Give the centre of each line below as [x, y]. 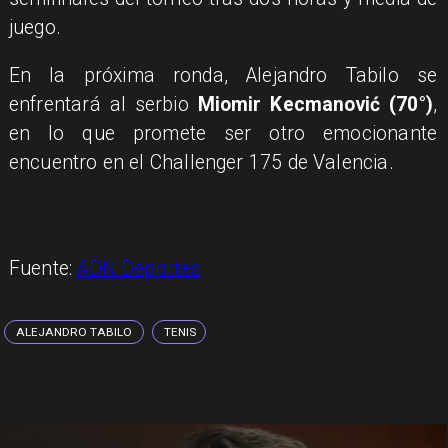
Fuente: [43, 269]
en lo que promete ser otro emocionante [223, 133]
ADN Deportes [139, 269]
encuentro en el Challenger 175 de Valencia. [201, 162]
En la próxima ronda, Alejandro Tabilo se [223, 75]
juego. [35, 27]
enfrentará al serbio [103, 104]
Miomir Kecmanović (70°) [315, 104]
